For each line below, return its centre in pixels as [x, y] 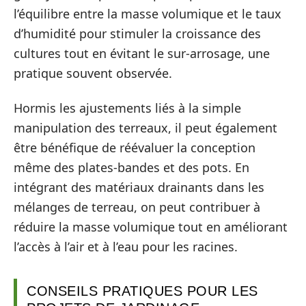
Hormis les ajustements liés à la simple [127, 108]
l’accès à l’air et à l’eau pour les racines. [126, 247]
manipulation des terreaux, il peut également [145, 128]
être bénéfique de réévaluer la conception [135, 148]
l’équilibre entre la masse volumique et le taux [148, 13]
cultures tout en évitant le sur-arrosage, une [142, 53]
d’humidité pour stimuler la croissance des [137, 33]
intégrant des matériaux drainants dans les [139, 187]
